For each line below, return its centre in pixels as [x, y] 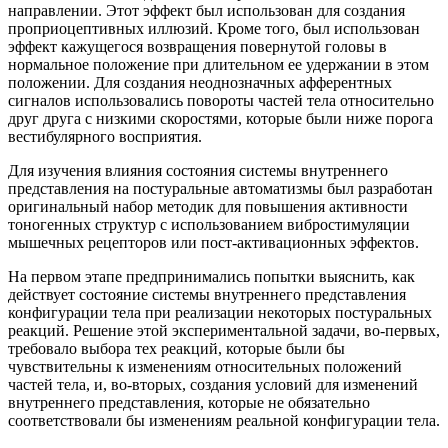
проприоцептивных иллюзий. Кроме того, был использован [214, 29]
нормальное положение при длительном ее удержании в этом [218, 65]
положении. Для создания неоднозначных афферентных [200, 83]
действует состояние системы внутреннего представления [207, 295]
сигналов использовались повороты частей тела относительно [221, 101]
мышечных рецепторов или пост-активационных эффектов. [213, 243]
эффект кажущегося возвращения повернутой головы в [197, 47]
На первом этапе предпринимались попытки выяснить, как [211, 277]
